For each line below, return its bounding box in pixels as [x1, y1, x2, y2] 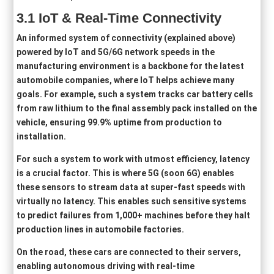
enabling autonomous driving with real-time [17, 261, 195, 271]
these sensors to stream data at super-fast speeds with [17, 182, 246, 192]
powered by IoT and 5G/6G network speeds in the [17, 46, 215, 57]
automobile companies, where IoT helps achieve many [17, 75, 235, 85]
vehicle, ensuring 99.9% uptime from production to [17, 117, 223, 127]
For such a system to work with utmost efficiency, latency [17, 154, 250, 164]
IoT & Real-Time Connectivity [35, 10, 222, 26]
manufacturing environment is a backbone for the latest [17, 61, 245, 71]
